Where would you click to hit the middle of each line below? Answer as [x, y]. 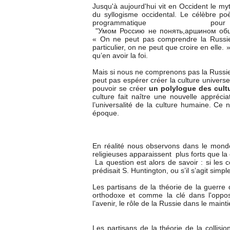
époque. [106, 113]
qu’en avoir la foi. [120, 56]
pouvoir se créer [121, 89]
